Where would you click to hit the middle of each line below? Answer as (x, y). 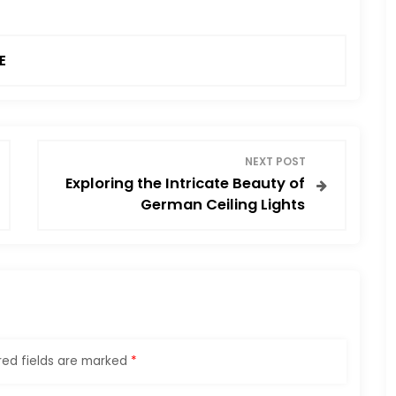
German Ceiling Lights (222, 204)
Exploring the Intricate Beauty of (185, 183)
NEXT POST (275, 162)
